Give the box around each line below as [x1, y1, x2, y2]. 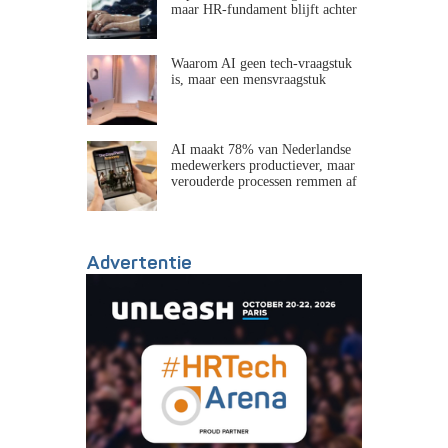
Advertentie [87, 251, 192, 276]
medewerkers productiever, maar [170, 157, 355, 174]
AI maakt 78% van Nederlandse [170, 141, 351, 158]
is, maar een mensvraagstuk [170, 71, 326, 88]
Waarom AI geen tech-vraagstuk [170, 55, 352, 72]
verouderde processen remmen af [170, 173, 357, 190]
